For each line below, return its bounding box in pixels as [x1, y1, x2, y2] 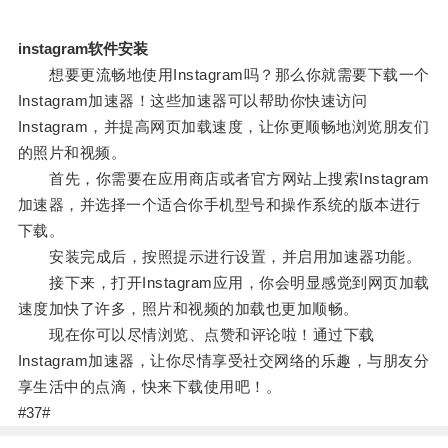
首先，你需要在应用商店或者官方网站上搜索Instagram [17, 170, 430, 188]
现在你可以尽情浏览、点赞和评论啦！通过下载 [17, 326, 375, 344]
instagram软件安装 [17, 40, 148, 58]
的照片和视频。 [17, 144, 127, 162]
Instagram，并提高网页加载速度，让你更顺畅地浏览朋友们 [17, 118, 430, 136]
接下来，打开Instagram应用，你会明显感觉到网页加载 [17, 274, 430, 292]
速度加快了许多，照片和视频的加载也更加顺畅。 [17, 300, 359, 318]
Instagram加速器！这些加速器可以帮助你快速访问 [17, 92, 368, 110]
